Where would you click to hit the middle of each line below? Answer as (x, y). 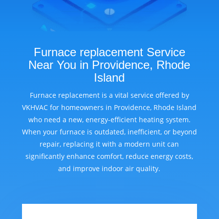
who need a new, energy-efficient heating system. (109, 120)
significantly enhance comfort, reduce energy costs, (109, 156)
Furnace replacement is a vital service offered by (109, 95)
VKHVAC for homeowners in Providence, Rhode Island (109, 108)
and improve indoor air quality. (109, 169)
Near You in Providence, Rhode (109, 65)
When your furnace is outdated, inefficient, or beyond (109, 132)
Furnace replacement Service (109, 52)
